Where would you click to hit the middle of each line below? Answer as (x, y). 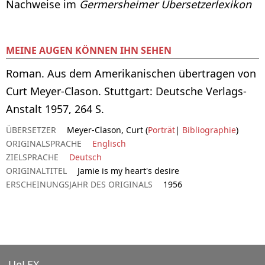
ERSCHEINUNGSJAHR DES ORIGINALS (79, 184)
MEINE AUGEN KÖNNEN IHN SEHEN (89, 50)
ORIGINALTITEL (36, 170)
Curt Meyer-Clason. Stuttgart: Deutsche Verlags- (126, 91)
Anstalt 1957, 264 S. (55, 109)
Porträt (161, 130)
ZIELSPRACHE (32, 157)
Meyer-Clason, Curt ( (107, 130)
